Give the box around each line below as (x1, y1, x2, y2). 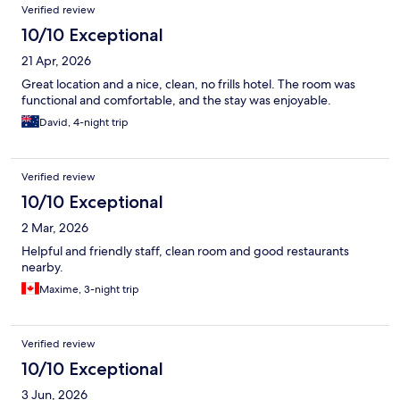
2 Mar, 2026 (21, 220, 88, 237)
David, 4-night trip (39, 115, 129, 130)
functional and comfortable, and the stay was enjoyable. (21, 92, 331, 109)
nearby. (21, 259, 63, 276)
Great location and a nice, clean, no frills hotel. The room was (21, 76, 355, 93)
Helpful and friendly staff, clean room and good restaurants (21, 243, 349, 260)
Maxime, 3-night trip (39, 282, 139, 297)
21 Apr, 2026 (21, 53, 91, 70)
